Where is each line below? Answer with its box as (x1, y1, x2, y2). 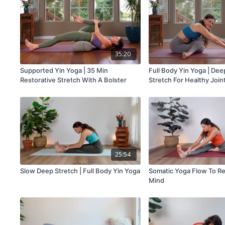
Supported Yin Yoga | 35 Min (20, 66, 108, 75)
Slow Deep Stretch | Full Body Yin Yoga (20, 166, 141, 175)
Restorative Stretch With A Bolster (20, 76, 127, 84)
